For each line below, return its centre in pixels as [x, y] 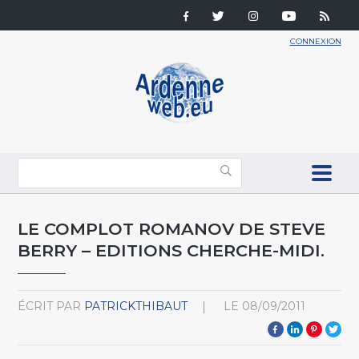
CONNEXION [315, 41]
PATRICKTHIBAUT [136, 306]
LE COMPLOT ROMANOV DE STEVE [172, 228]
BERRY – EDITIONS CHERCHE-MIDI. [171, 250]
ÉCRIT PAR [50, 306]
